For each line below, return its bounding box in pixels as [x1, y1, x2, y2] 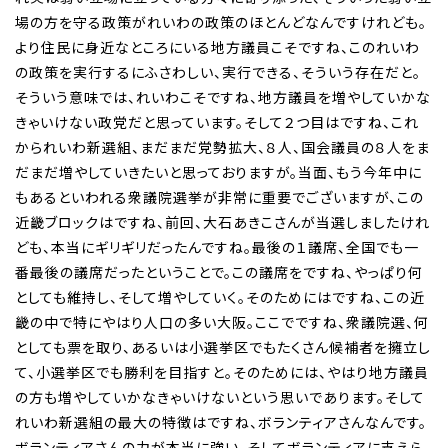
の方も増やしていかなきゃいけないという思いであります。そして [15, 386, 425, 407]
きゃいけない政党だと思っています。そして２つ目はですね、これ [15, 111, 419, 132]
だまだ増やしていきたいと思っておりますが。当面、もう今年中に [15, 161, 422, 182]
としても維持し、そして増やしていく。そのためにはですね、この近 [15, 286, 425, 307]
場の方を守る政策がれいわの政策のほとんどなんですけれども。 [15, 11, 427, 32]
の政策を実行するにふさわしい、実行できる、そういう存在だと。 [15, 61, 421, 82]
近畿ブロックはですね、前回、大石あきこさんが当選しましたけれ [15, 211, 430, 232]
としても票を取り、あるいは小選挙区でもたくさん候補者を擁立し [15, 336, 431, 357]
